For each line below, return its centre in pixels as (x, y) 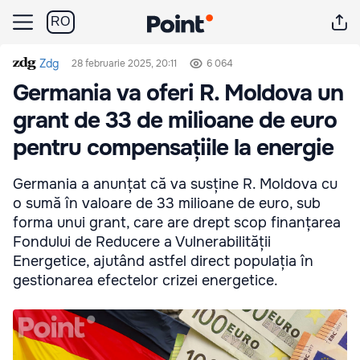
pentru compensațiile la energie (173, 148)
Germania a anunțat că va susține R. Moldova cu (175, 184)
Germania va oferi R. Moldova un (178, 93)
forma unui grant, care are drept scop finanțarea (177, 223)
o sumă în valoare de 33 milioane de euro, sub (167, 203)
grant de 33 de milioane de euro (175, 121)
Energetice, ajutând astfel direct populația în (163, 261)
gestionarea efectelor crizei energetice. (145, 280)
